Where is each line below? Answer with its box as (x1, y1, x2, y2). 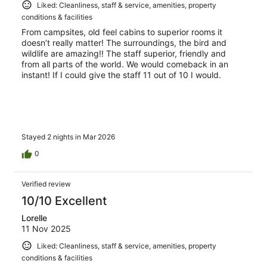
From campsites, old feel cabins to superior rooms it (21, 27, 222, 38)
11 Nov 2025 (21, 223, 71, 234)
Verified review (21, 179, 71, 188)
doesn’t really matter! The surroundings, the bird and (21, 38, 226, 48)
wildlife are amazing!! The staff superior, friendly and (21, 48, 226, 59)
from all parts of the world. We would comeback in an (21, 59, 228, 70)
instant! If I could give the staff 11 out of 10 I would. (21, 70, 221, 80)
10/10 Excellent (21, 193, 107, 208)
